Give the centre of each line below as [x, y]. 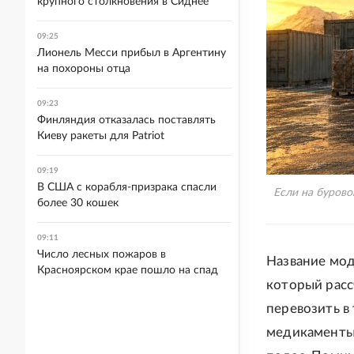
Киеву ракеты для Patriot [101, 136]
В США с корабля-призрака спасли [127, 187]
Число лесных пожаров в [102, 254]
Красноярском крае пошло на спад [128, 270]
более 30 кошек [78, 203]
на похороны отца [84, 69]
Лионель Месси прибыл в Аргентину [132, 53]
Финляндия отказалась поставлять [126, 120]
